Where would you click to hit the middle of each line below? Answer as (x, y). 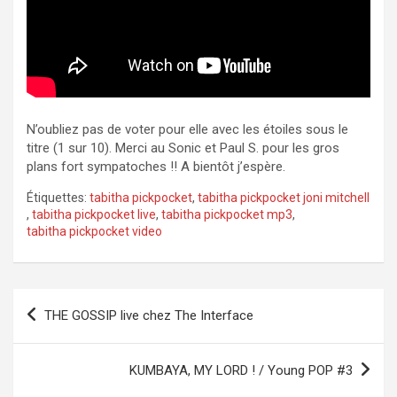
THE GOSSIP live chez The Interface (149, 315)
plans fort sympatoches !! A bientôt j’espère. (156, 166)
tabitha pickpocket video (94, 231)
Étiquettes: (57, 197)
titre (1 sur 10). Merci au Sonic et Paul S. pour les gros (183, 148)
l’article (51, 358)
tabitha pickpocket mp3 (227, 214)
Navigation (66, 301)
